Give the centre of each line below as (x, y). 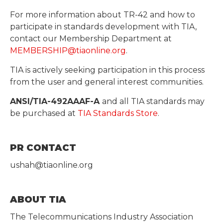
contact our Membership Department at (91, 39)
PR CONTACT (43, 148)
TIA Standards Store (118, 113)
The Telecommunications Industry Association (102, 217)
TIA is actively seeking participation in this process (107, 70)
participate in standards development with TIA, (103, 27)
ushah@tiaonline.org (52, 165)
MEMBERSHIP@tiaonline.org (68, 51)
